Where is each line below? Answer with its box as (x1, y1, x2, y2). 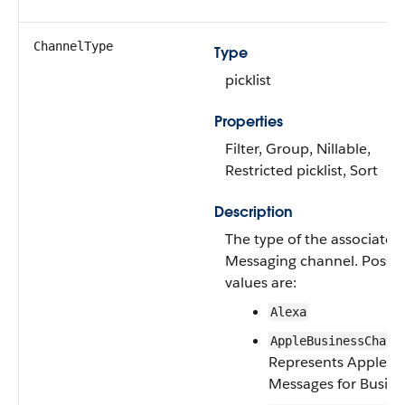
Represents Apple (268, 353, 387, 372)
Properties (214, 112, 283, 131)
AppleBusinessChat (270, 334, 393, 348)
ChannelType (33, 39, 113, 53)
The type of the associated (225, 230, 402, 249)
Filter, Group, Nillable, (225, 139, 371, 158)
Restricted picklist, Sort (225, 161, 378, 180)
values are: (225, 273, 297, 292)
